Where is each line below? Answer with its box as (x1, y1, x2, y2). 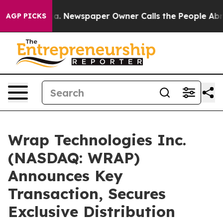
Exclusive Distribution (8, 202, 175, 221)
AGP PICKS (6, 11, 46, 20)
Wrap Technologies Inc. (8, 130, 186, 149)
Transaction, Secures (8, 184, 166, 203)
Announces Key (8, 166, 123, 185)
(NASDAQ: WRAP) (8, 148, 140, 167)
